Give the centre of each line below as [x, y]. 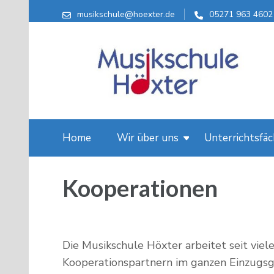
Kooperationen [140, 187]
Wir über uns [148, 138]
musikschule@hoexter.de [126, 14]
